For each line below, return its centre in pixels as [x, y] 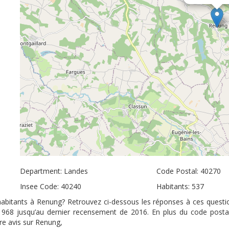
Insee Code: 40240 [51, 186]
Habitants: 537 [180, 186]
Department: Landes [54, 171]
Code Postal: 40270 [188, 171]
